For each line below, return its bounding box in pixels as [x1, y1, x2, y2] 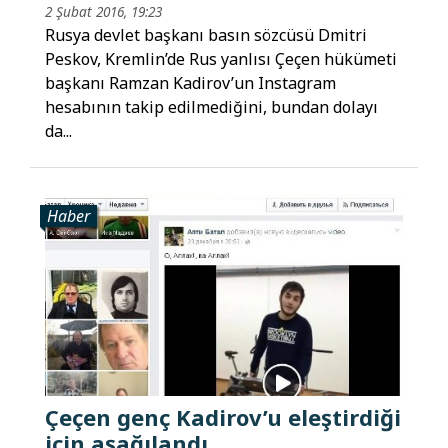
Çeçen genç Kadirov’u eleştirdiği [45, 402, 401, 433]
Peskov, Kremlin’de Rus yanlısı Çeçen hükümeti [45, 47, 397, 70]
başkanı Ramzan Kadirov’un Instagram [45, 71, 336, 94]
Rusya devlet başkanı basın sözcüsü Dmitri [45, 23, 367, 46]
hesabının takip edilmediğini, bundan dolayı [45, 95, 378, 118]
